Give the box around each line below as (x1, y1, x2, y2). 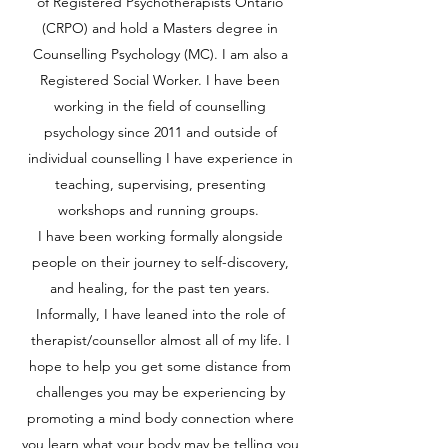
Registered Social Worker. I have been (40, 71, 280, 89)
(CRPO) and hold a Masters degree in (42, 19, 278, 37)
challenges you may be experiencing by (35, 383, 285, 401)
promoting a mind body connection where (26, 409, 294, 427)
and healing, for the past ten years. (50, 279, 270, 297)
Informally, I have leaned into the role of (35, 305, 285, 323)
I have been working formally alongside (37, 227, 283, 245)
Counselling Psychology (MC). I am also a (32, 45, 288, 63)
